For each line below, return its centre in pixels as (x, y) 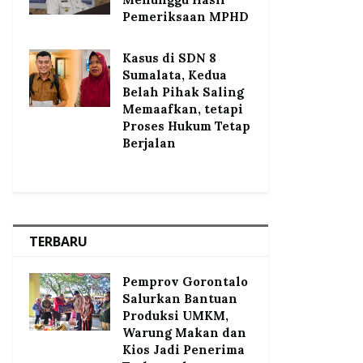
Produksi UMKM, (175, 315)
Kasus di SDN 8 (169, 58)
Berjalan (149, 143)
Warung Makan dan (184, 332)
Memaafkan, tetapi (183, 109)
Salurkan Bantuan (180, 298)
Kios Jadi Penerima (184, 349)
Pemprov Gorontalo (185, 281)
